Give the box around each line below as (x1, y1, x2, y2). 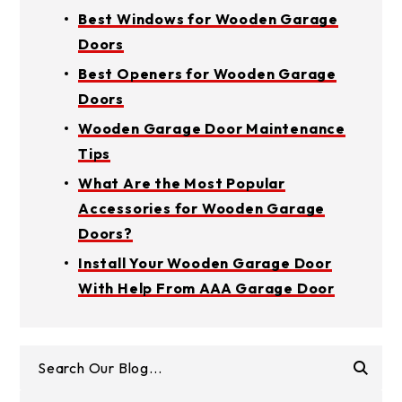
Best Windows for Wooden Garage (78, 10, 338, 28)
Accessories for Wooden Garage (78, 199, 326, 217)
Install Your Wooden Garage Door (78, 254, 332, 272)
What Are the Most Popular (78, 174, 286, 192)
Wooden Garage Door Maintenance (78, 119, 345, 137)
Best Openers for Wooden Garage (78, 65, 337, 83)
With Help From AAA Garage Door (78, 279, 335, 297)
